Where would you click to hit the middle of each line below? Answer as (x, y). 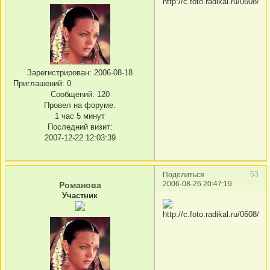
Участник (80, 195)
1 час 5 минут (80, 116)
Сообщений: (72, 94)
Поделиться (184, 174)
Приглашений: (39, 83)
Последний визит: (80, 127)
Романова (80, 185)
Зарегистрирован (58, 72)
